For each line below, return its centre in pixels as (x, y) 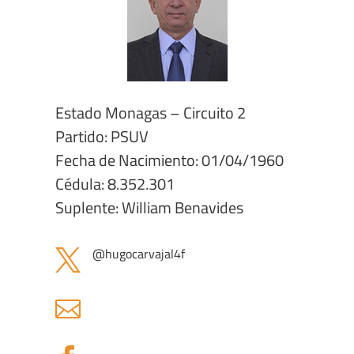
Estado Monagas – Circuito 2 (151, 113)
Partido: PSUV (102, 137)
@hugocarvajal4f (139, 254)
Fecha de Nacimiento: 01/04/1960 (169, 160)
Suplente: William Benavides (149, 208)
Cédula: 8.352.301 (115, 184)
